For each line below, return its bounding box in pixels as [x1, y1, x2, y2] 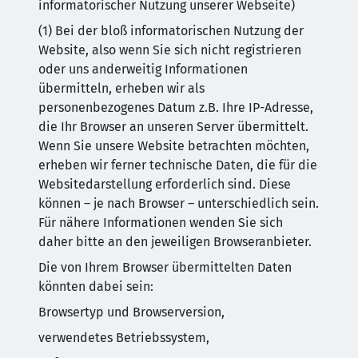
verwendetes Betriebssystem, [38, 330, 209, 345]
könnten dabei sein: [38, 279, 153, 294]
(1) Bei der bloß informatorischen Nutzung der [38, 23, 304, 38]
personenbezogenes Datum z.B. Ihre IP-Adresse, [38, 100, 313, 115]
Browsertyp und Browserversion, [38, 304, 225, 320]
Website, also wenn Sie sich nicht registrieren [38, 42, 301, 58]
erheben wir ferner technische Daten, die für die [38, 157, 317, 173]
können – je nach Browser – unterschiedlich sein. [38, 196, 319, 211]
